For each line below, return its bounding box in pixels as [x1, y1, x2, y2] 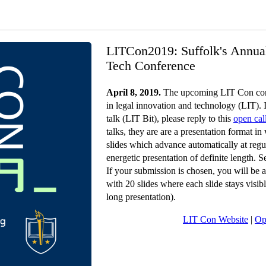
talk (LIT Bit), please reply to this [106, 113, 233, 123]
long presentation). [106, 191, 176, 202]
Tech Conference [106, 58, 195, 73]
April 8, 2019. [106, 87, 161, 97]
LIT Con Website [183, 214, 248, 224]
